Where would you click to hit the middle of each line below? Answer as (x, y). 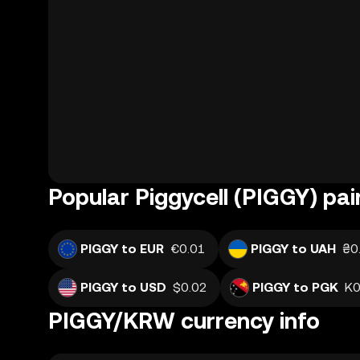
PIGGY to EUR (122, 249)
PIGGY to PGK (295, 287)
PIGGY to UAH (293, 249)
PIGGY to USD (123, 287)
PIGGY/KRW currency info (184, 321)
